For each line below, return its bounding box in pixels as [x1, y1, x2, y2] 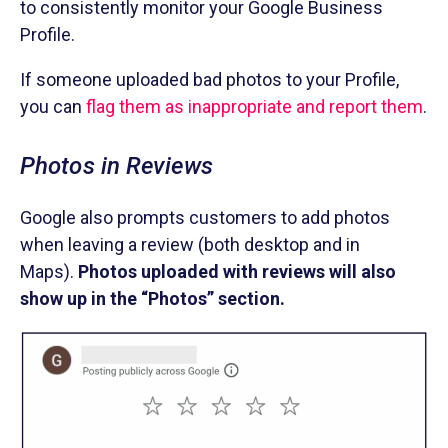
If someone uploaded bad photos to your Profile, [20, 69, 399, 91]
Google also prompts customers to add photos [20, 207, 390, 229]
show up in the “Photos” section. [20, 288, 285, 310]
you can [20, 96, 86, 118]
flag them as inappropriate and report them [86, 96, 423, 118]
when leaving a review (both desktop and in [20, 234, 360, 256]
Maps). [20, 261, 78, 283]
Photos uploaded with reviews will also [78, 261, 396, 283]
